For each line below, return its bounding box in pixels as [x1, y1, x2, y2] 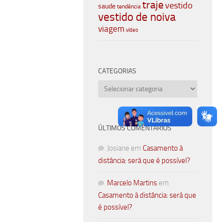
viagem [98, 24, 124, 34]
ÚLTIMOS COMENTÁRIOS [98, 124, 171, 133]
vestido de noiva [98, 10, 176, 24]
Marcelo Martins [107, 178, 157, 188]
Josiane [107, 144, 129, 153]
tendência [117, 3, 141, 10]
